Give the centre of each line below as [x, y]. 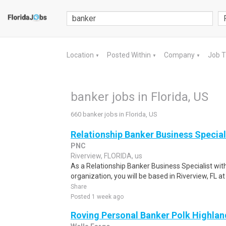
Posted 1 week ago [97, 197]
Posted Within [130, 55]
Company [180, 55]
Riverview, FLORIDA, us [106, 156]
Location [81, 55]
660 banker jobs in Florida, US [114, 114]
